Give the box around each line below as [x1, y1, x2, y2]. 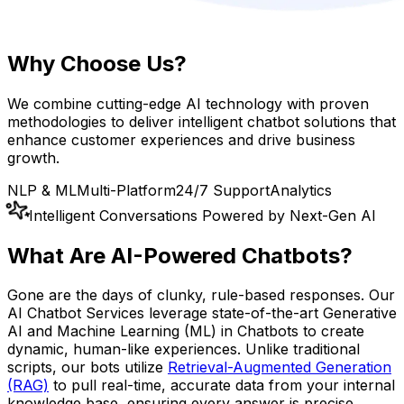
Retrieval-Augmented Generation [168, 358, 391, 377]
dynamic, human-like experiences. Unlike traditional [7, 340, 360, 359]
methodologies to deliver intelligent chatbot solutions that [7, 112, 396, 131]
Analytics [270, 180, 332, 199]
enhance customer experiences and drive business [7, 130, 355, 149]
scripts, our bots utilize [7, 358, 168, 377]
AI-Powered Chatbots [111, 242, 340, 269]
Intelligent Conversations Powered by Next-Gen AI [29, 206, 376, 225]
